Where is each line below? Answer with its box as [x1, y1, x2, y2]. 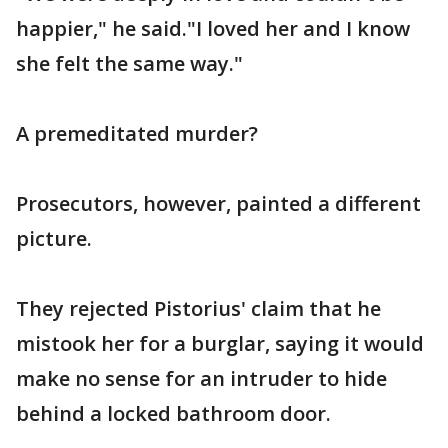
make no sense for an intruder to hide [16, 365, 387, 392]
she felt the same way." [16, 50, 243, 77]
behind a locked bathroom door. [16, 400, 331, 427]
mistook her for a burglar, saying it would [16, 330, 424, 357]
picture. [16, 225, 92, 252]
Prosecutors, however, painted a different [16, 190, 421, 217]
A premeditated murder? [16, 120, 258, 147]
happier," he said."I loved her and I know [16, 15, 410, 42]
